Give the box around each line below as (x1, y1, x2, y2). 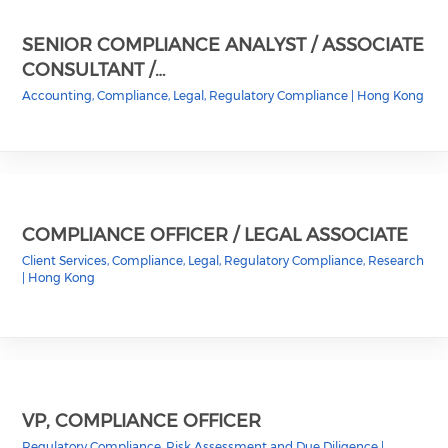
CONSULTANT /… (22, 58, 166, 81)
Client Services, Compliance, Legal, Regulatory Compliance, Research (22, 252, 425, 268)
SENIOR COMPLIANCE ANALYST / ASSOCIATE (22, 33, 425, 56)
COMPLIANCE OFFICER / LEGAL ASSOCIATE (22, 223, 409, 246)
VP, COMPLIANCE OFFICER (22, 409, 262, 432)
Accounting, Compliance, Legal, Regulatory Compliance (22, 87, 352, 103)
